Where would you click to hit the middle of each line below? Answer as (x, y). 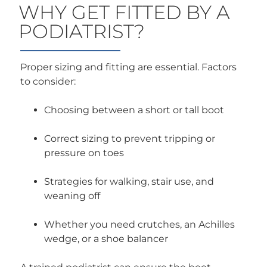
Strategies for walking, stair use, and (129, 182)
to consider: (48, 82)
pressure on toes (84, 153)
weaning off (72, 196)
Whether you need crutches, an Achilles (140, 225)
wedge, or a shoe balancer (106, 239)
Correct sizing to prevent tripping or (130, 139)
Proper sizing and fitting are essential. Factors (129, 67)
